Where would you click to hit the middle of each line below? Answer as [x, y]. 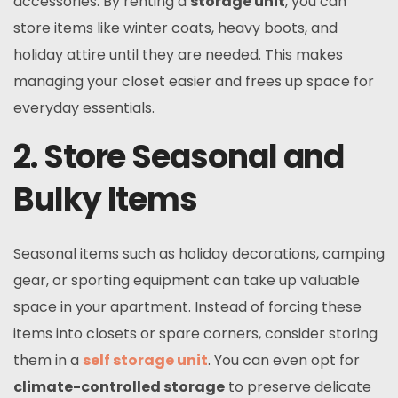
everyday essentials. [84, 108]
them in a [48, 360]
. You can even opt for [284, 360]
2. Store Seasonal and [179, 157]
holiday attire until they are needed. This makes [178, 55]
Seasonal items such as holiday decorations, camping [199, 254]
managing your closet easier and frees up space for [194, 81]
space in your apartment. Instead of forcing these [187, 307]
